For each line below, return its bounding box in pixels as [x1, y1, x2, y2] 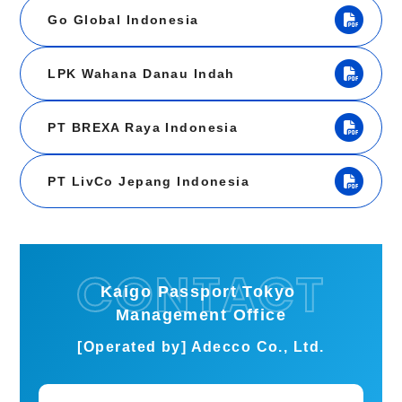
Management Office [115, 306, 287, 325]
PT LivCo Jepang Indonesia [48, 174, 250, 189]
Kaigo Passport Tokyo [100, 283, 302, 301]
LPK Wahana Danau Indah [48, 66, 235, 82]
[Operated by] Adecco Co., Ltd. [77, 338, 325, 355]
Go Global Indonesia [48, 13, 199, 28]
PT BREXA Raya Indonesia [48, 120, 239, 135]
